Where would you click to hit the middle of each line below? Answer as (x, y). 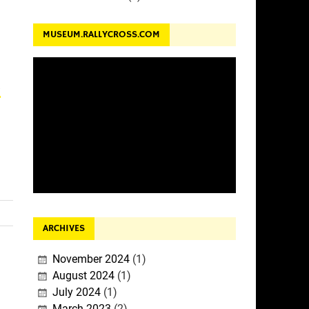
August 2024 (83, 276)
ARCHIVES (63, 229)
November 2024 (91, 259)
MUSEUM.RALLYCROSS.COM (101, 35)
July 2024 (76, 292)
